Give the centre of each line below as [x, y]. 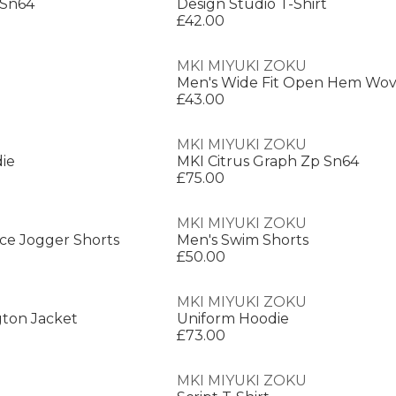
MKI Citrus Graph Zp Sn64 [268, 161]
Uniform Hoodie [233, 319]
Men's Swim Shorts [243, 240]
